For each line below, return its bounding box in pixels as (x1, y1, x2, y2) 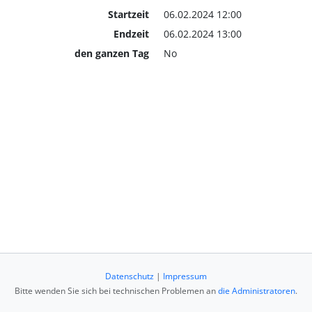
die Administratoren (218, 285, 295, 297)
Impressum (163, 270, 207, 282)
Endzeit (113, 26, 149, 40)
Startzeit (107, 7, 149, 21)
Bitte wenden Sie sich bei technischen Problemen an (15, 285, 218, 297)
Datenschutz (105, 270, 154, 282)
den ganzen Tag (74, 46, 149, 60)
